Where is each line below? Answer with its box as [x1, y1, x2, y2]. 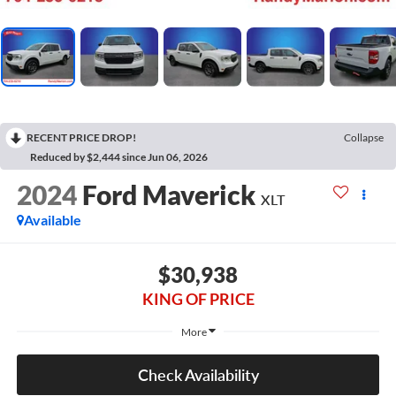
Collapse [344, 130, 384, 144]
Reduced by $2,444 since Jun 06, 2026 [30, 149, 208, 164]
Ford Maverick [81, 178, 255, 210]
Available [23, 210, 81, 228]
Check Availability [137, 365, 259, 385]
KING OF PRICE [141, 289, 255, 309]
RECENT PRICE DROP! [27, 130, 136, 144]
